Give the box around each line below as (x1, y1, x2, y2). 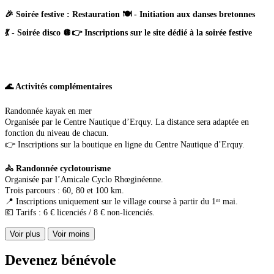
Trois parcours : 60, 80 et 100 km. (5, 185, 124, 195)
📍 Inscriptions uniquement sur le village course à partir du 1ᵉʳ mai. (5, 196, 238, 206)
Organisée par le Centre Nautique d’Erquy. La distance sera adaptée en (5, 117, 249, 127)
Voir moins (53, 229, 90, 239)
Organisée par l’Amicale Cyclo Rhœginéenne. (5, 174, 163, 184)
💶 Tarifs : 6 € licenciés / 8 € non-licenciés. (5, 207, 155, 217)
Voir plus (10, 229, 40, 239)
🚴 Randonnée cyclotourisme (5, 163, 111, 173)
